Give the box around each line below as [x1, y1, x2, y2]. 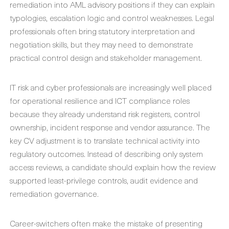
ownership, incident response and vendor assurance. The [10, 121, 210, 133]
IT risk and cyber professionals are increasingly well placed [10, 81, 212, 93]
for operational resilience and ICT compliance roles [10, 94, 190, 106]
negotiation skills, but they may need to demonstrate [10, 38, 193, 50]
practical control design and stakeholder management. [10, 51, 202, 63]
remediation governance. [10, 187, 99, 199]
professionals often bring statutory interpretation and [10, 25, 195, 37]
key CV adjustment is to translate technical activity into [10, 134, 200, 146]
